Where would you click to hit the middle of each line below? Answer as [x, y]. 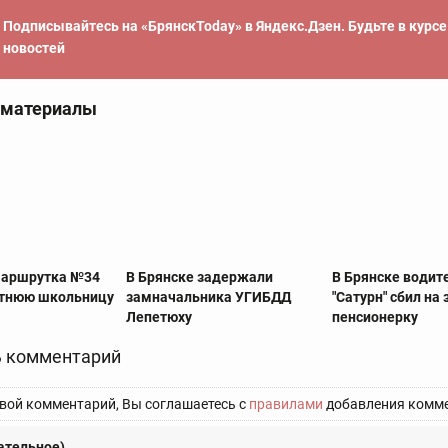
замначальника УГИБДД [208, 296]
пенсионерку [375, 316]
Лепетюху [158, 316]
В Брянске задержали [199, 276]
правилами [286, 403]
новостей [34, 48]
